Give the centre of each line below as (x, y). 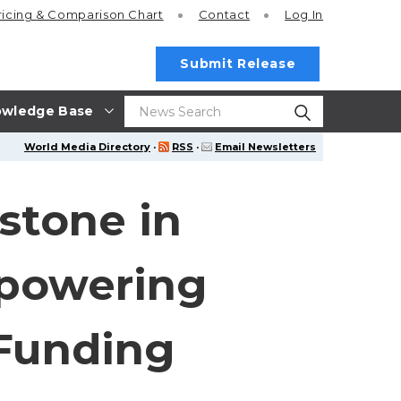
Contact (224, 15)
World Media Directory (87, 147)
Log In (304, 15)
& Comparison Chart (100, 15)
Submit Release (238, 64)
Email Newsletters (265, 147)
